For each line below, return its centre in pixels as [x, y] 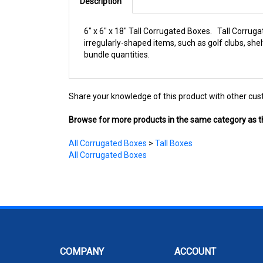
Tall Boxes [174, 143]
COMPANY [82, 252]
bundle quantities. [117, 55]
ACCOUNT [195, 252]
